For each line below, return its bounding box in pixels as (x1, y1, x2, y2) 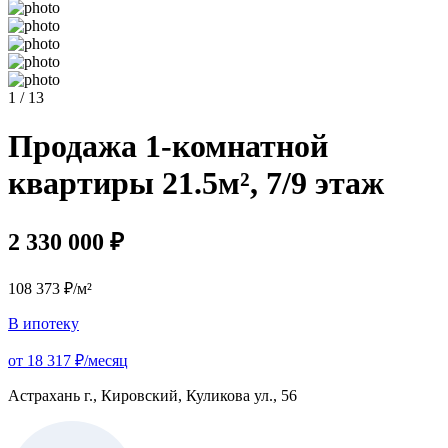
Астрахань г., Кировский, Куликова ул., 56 (8, 386, 297, 404)
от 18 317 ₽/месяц (8, 351, 128, 369)
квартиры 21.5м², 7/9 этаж (8, 165, 384, 202)
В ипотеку (8, 314, 79, 332)
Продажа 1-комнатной (8, 128, 328, 165)
